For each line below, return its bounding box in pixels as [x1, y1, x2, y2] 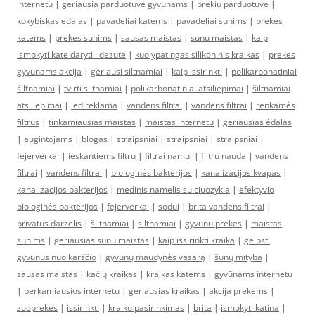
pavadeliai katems [96, 15, 167, 27]
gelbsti [244, 234, 270, 246]
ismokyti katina [221, 302, 279, 314]
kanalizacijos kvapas [201, 167, 281, 179]
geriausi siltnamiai [91, 65, 162, 77]
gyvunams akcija [17, 65, 82, 77]
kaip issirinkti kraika [158, 234, 235, 246]
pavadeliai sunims [176, 15, 247, 27]
